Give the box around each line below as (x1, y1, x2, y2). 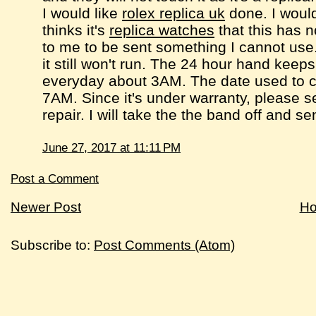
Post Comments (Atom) (94, 238, 236, 253)
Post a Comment (11, 172, 99, 186)
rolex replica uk (122, 4, 226, 21)
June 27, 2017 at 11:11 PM (42, 140, 181, 154)
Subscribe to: (11, 238, 95, 253)
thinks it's (42, 21, 110, 38)
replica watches (109, 21, 215, 38)
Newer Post (11, 200, 82, 215)
